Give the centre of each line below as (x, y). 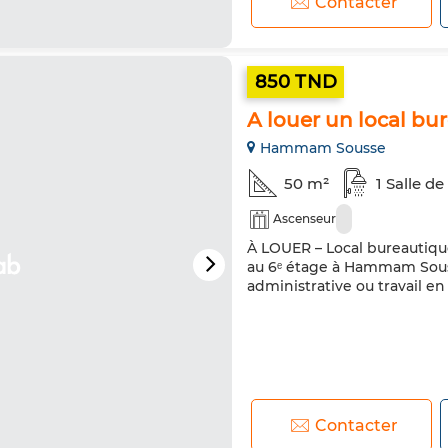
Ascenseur (304, 218)
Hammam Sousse (323, 148)
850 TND (296, 82)
